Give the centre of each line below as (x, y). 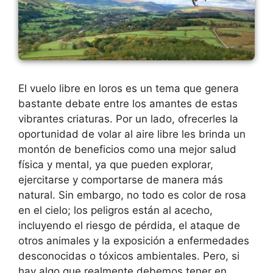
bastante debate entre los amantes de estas (128, 103)
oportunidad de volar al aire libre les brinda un (132, 134)
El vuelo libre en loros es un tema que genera (129, 88)
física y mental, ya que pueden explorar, (116, 164)
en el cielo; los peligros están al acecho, (115, 210)
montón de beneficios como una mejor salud (127, 149)
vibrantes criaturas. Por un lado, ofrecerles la (128, 119)
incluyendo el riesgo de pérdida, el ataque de (129, 225)
